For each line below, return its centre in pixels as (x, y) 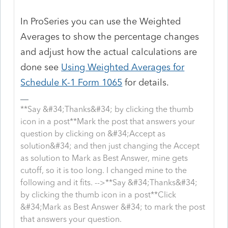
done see (41, 67)
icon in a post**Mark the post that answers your (108, 121)
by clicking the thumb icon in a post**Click (98, 194)
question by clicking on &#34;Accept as (93, 133)
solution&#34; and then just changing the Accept (110, 146)
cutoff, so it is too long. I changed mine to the (104, 170)
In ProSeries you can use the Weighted (101, 21)
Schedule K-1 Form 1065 (72, 82)
